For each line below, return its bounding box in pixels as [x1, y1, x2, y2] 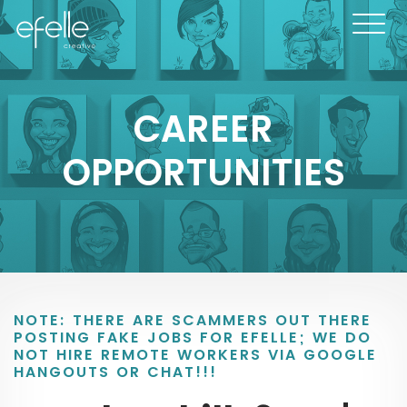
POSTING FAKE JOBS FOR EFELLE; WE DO [14, 327, 372, 349]
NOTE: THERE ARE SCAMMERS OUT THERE [14, 310, 372, 332]
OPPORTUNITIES [62, 147, 345, 199]
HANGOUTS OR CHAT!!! [14, 362, 217, 383]
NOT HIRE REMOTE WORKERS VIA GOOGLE [14, 344, 377, 366]
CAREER [134, 104, 273, 155]
